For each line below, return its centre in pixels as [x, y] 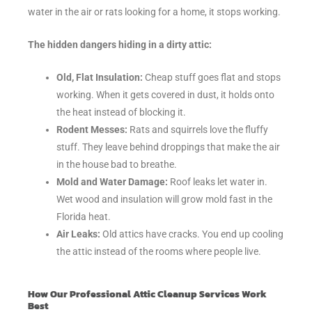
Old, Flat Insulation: [100, 77]
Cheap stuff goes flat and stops [212, 77]
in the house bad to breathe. [117, 164]
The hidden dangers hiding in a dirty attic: [120, 45]
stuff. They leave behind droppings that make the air [169, 147]
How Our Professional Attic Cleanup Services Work [147, 294]
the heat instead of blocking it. [122, 112]
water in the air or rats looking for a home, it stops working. [154, 12]
